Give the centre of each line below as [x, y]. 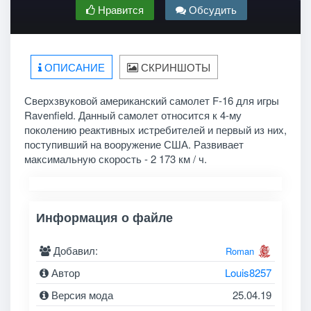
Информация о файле [105, 217]
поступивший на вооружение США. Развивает [134, 144]
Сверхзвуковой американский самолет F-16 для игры [151, 100]
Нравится [119, 9]
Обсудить [211, 9]
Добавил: [75, 251]
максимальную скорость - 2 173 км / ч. [115, 158]
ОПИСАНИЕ [73, 67]
